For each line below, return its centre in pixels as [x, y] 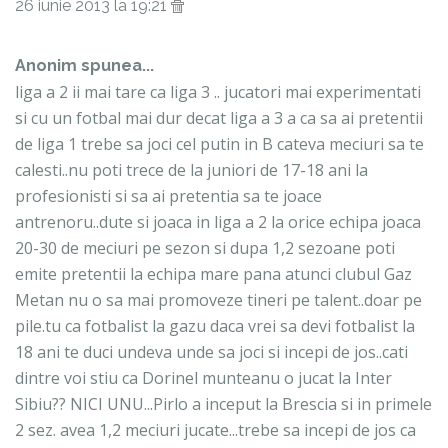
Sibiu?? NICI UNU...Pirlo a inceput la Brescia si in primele [223, 404]
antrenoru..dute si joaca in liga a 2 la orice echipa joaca [218, 222]
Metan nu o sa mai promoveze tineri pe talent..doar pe [218, 300]
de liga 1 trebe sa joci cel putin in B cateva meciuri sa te [219, 144]
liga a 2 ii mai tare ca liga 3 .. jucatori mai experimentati [218, 92]
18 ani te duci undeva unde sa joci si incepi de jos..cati [211, 352]
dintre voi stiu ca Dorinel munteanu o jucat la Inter [203, 378]
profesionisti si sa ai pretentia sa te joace [168, 196]
